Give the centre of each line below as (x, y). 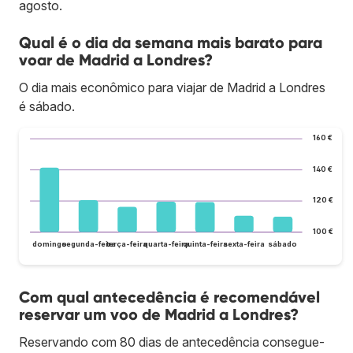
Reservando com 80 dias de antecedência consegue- (172, 342)
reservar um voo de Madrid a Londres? (159, 314)
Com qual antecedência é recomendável (169, 297)
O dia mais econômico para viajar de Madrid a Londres (172, 88)
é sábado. (47, 107)
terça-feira (127, 243)
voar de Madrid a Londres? (116, 60)
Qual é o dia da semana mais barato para (171, 43)
